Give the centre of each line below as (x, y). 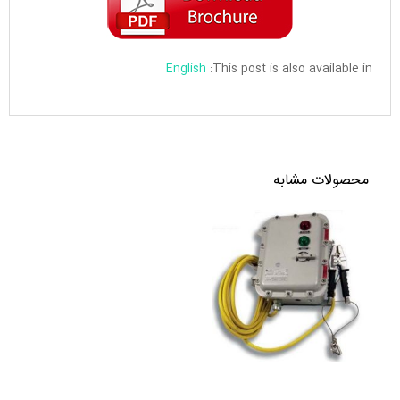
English (186, 69)
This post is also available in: (292, 69)
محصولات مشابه (321, 181)
